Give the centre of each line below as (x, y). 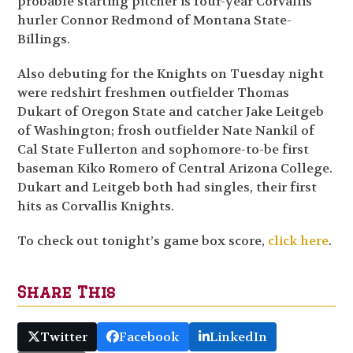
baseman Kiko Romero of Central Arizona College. (175, 169)
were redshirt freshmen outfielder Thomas (154, 93)
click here (299, 241)
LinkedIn (238, 336)
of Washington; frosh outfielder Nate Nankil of (166, 131)
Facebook (149, 336)
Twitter (63, 336)
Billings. (44, 39)
